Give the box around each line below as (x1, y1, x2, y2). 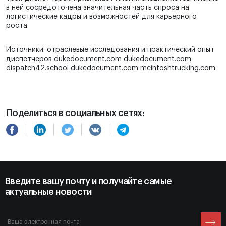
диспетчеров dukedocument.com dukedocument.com (6, 55, 191, 63)
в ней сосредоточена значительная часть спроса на (6, 4, 189, 12)
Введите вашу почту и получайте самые (5, 177, 172, 186)
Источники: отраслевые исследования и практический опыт (6, 46, 214, 54)
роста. (6, 22, 29, 30)
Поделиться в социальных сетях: (6, 108, 145, 118)
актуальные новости (5, 187, 92, 197)
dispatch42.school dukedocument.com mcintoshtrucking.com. (6, 65, 217, 72)
